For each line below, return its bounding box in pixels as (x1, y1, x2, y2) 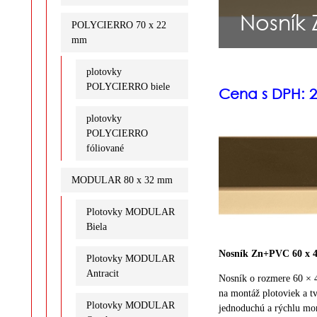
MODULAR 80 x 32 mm (71, 174, 173, 185)
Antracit (86, 267, 119, 279)
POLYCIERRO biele (86, 81, 170, 92)
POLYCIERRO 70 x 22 (71, 19, 166, 30)
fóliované (86, 142, 124, 154)
